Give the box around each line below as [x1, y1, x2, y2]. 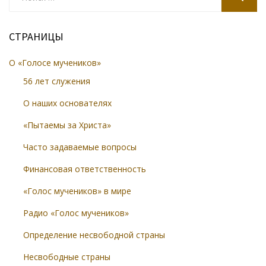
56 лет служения [23, 75, 90, 87]
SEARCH [239, 1, 265, 12]
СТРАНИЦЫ [9, 30, 64, 43]
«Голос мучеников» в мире [23, 185, 131, 197]
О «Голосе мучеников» [9, 57, 101, 68]
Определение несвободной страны [23, 229, 165, 240]
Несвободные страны [23, 251, 110, 262]
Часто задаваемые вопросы [23, 141, 137, 153]
